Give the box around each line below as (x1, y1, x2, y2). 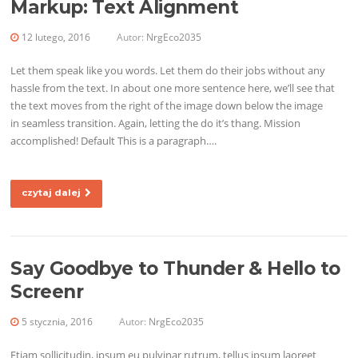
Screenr (10, 280, 83, 303)
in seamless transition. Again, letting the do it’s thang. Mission (10, 115, 301, 130)
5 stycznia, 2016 (22, 314, 93, 328)
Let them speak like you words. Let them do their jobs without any (10, 62, 326, 78)
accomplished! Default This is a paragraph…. (10, 133, 217, 148)
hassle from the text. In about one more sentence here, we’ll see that (10, 80, 336, 95)
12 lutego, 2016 (22, 30, 91, 44)
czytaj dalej (22, 186, 82, 198)
